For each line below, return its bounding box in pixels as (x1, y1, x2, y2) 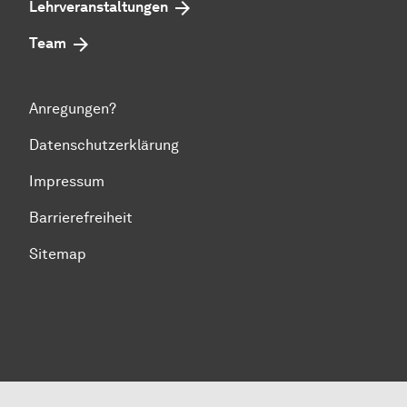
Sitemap (29, 245, 86, 263)
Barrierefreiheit (29, 209, 133, 227)
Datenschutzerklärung (29, 136, 179, 154)
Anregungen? (29, 100, 116, 118)
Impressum (29, 173, 104, 191)
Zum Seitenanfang (14, 273, 137, 292)
